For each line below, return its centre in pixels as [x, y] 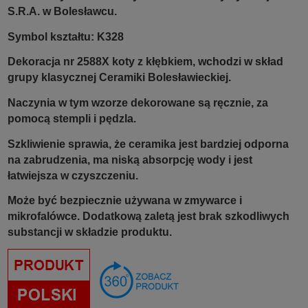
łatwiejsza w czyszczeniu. [73, 175]
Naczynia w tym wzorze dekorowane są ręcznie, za [138, 103]
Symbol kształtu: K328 [66, 36]
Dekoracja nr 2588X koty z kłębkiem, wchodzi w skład [145, 62]
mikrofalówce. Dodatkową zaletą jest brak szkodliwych [148, 217]
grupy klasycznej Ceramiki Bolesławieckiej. [119, 78]
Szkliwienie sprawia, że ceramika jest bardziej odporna [148, 144]
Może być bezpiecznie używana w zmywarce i [125, 201]
